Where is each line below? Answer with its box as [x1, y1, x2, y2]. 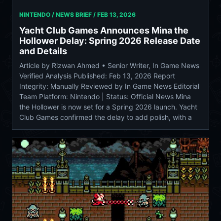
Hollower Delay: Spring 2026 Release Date [19, 36, 200, 46]
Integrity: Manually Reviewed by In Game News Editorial [19, 82, 199, 91]
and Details [19, 46, 67, 57]
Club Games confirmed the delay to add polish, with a [19, 113, 192, 122]
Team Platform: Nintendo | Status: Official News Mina [19, 92, 191, 101]
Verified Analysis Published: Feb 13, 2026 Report [19, 72, 175, 80]
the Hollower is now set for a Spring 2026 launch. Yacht [19, 103, 197, 111]
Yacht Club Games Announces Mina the [19, 25, 188, 36]
